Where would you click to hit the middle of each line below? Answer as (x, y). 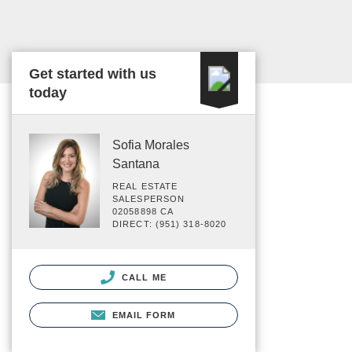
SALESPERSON (149, 199)
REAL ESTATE (145, 186)
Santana (136, 164)
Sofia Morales (151, 145)
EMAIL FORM (144, 315)
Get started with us (93, 74)
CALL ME (143, 277)
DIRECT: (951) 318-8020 (170, 224)
